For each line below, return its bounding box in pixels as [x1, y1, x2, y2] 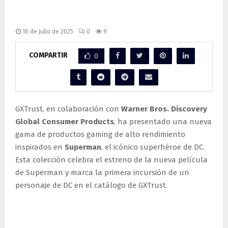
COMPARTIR [28, 51, 68, 60]
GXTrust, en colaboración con [15, 104, 121, 114]
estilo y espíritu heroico [15, 10, 134, 23]
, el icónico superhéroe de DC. [101, 142, 205, 152]
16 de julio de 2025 [22, 27, 73, 35]
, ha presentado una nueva [114, 117, 212, 127]
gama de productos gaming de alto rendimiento [15, 130, 185, 139]
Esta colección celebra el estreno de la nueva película [15, 155, 208, 165]
